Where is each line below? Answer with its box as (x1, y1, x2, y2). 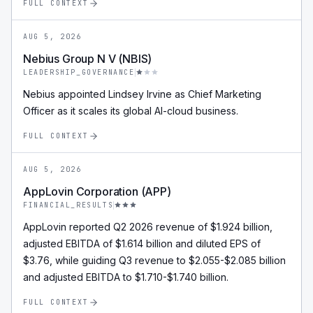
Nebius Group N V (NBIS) (23, 52, 152, 66)
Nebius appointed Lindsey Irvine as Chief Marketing (23, 88, 261, 100)
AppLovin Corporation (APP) (23, 184, 171, 198)
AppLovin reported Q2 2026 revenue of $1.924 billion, (23, 221, 272, 233)
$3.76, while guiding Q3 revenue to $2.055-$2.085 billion (23, 254, 286, 266)
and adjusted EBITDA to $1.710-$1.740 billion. (23, 271, 228, 283)
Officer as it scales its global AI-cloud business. (23, 105, 238, 117)
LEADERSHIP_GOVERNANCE (23, 68, 135, 77)
